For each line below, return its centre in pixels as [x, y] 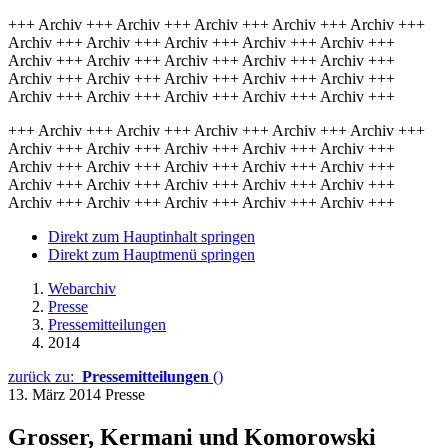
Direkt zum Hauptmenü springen [151, 254]
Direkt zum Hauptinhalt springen [151, 236]
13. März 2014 [56, 394]
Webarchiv [82, 288]
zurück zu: [45, 376]
